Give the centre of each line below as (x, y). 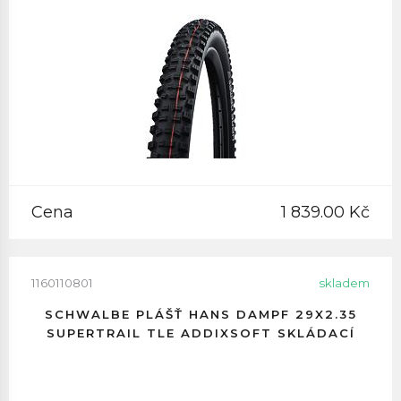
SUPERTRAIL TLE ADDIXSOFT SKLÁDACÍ (200, 333)
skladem (344, 283)
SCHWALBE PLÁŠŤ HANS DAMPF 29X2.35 (200, 314)
